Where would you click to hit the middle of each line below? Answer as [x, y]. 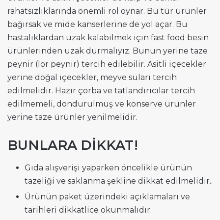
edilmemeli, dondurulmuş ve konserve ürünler [102, 104]
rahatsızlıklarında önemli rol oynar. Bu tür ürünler [107, 11]
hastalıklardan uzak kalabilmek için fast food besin [108, 38]
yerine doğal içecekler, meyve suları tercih [92, 78]
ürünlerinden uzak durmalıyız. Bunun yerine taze [108, 51]
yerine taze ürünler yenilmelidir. [72, 117]
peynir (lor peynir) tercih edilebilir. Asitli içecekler [107, 64]
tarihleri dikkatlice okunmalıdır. [88, 210]
